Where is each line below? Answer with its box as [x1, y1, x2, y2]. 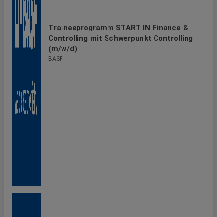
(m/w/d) [48, 44, 77, 53]
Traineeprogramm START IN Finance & [48, 23, 188, 32]
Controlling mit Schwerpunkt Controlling [48, 33, 193, 43]
